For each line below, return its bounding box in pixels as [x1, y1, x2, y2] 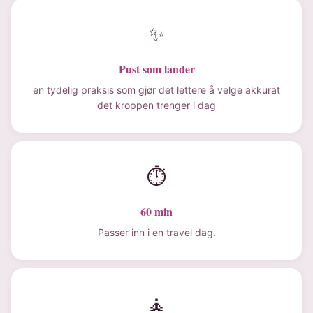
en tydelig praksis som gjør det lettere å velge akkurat [33, 84, 280, 96]
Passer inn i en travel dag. [97, 226, 216, 238]
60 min [140, 203, 173, 219]
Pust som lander [118, 61, 195, 77]
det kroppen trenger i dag [97, 99, 216, 111]
